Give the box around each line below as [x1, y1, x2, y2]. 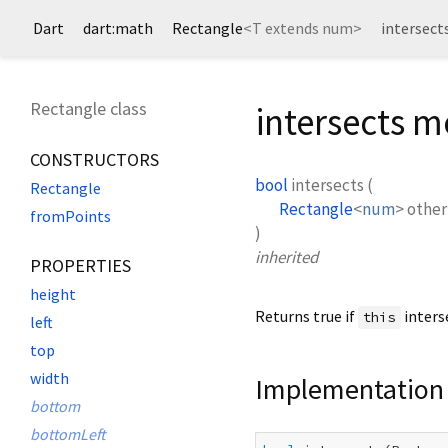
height [30, 284, 76, 304]
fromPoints [30, 206, 111, 226]
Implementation [255, 370, 444, 407]
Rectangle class [30, 97, 147, 120]
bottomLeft [30, 424, 106, 444]
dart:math [83, 18, 153, 38]
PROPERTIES [30, 254, 131, 277]
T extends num [252, 18, 353, 38]
